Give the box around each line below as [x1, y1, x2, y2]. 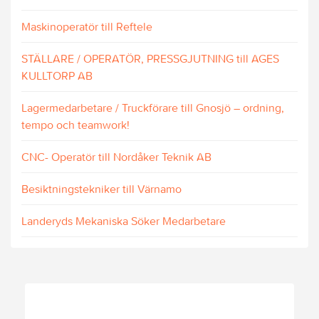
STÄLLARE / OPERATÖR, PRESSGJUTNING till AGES [21, 51, 279, 66]
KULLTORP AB [21, 68, 93, 83]
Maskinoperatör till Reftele [21, 19, 152, 33]
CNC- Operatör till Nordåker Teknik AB [21, 149, 211, 164]
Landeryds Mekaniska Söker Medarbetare [21, 213, 226, 228]
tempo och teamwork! [21, 117, 130, 132]
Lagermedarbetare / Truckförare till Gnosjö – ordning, [21, 100, 284, 115]
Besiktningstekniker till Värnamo [21, 181, 182, 196]
